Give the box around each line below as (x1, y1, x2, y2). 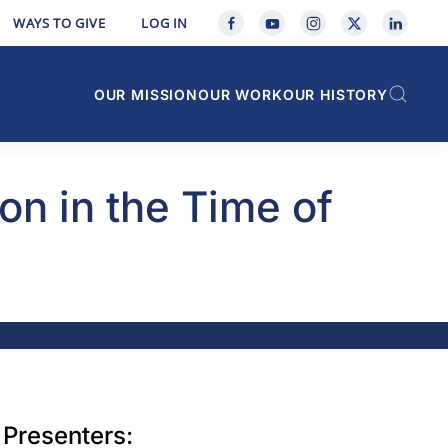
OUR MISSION (93, 85, 199, 103)
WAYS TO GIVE (13, 14, 106, 32)
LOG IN (141, 14, 188, 32)
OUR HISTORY (282, 85, 388, 103)
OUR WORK (198, 85, 283, 103)
